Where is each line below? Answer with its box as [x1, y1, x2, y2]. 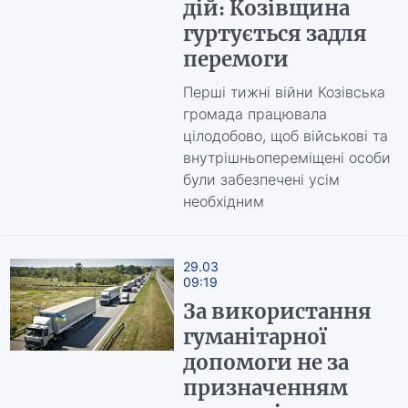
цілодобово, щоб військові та [182, 127, 388, 145]
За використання [182, 299, 372, 324]
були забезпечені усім [182, 170, 340, 189]
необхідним [182, 192, 264, 210]
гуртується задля [182, 21, 367, 46]
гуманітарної [182, 324, 327, 350]
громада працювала [182, 105, 327, 123]
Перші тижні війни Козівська [182, 83, 385, 101]
